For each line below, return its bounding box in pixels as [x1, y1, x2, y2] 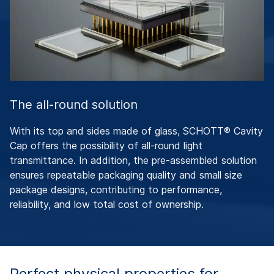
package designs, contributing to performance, [10, 183, 222, 196]
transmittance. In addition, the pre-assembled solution [10, 154, 257, 167]
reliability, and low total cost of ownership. [10, 198, 204, 211]
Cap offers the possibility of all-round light [10, 139, 202, 152]
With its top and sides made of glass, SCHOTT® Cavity [10, 125, 263, 138]
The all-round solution [10, 97, 138, 113]
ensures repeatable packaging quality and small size [10, 169, 242, 182]
